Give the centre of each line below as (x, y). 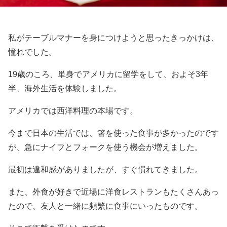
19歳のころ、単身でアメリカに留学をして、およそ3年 (108, 74)
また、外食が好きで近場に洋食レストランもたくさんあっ (113, 192)
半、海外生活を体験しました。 (65, 88)
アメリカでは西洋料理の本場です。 (73, 110)
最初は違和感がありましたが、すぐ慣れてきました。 (105, 169)
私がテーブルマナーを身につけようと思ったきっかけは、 (113, 37)
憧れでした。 (32, 52)
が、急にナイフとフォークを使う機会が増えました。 (105, 147)
